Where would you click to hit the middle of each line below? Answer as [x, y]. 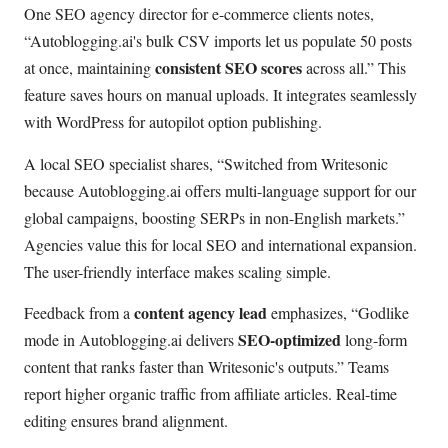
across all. [334, 68]
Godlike [383, 313]
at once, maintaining [89, 68]
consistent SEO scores [228, 68]
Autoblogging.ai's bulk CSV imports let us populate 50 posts [221, 41]
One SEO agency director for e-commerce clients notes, [199, 14]
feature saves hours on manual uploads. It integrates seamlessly [220, 95]
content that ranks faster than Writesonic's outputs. [180, 367]
